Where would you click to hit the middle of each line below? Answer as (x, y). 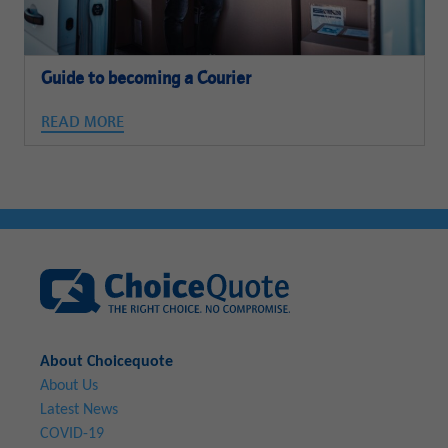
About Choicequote (106, 361)
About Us (69, 385)
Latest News (79, 409)
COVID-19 (72, 433)
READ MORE (83, 122)
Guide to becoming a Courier (146, 79)
